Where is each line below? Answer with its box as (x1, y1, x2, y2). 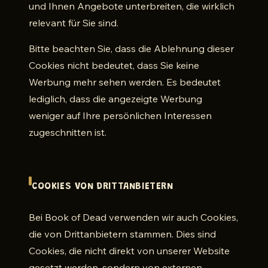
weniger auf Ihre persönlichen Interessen (29, 109, 212, 121)
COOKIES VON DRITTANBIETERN (32, 182, 173, 191)
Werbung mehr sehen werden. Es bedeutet (29, 76, 221, 88)
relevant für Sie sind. (29, 17, 118, 29)
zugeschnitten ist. (29, 126, 106, 138)
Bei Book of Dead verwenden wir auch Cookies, (29, 211, 238, 223)
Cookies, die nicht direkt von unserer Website (29, 245, 230, 257)
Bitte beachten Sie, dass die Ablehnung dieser (29, 42, 234, 54)
